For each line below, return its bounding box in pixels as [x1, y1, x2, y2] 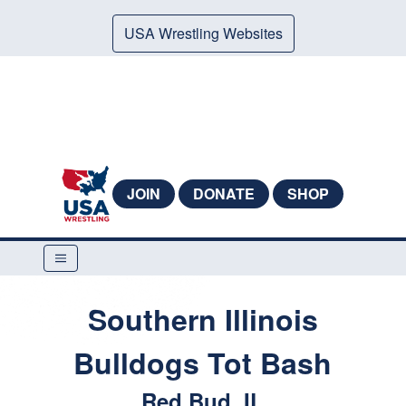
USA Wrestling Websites [123, 23, 283, 43]
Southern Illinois [87, 298, 318, 340]
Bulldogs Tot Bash [73, 342, 333, 383]
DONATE [192, 183, 255, 204]
